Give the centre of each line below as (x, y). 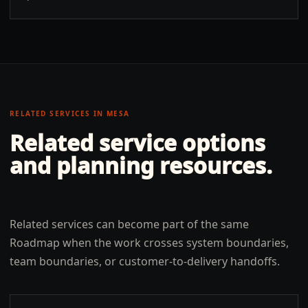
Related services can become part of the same (129, 224)
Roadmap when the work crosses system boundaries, (149, 243)
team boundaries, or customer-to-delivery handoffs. (145, 261)
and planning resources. (141, 165)
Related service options (137, 143)
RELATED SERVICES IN (58, 113)
